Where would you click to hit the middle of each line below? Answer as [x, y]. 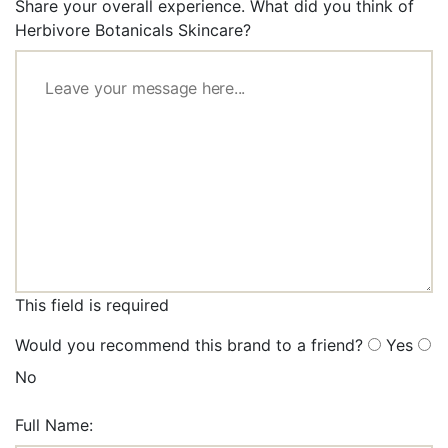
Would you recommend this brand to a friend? [189, 345]
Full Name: [54, 425]
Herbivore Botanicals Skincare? [133, 30]
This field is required [92, 305]
